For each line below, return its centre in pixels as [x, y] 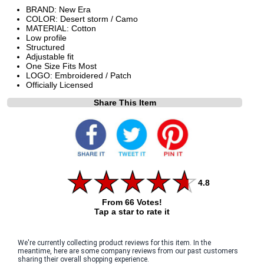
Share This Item [125, 102]
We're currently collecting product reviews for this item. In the [114, 242]
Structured [45, 47]
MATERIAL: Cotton [61, 28]
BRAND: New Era [58, 9]
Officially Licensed [60, 85]
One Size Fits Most [61, 66]
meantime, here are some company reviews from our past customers [128, 251]
